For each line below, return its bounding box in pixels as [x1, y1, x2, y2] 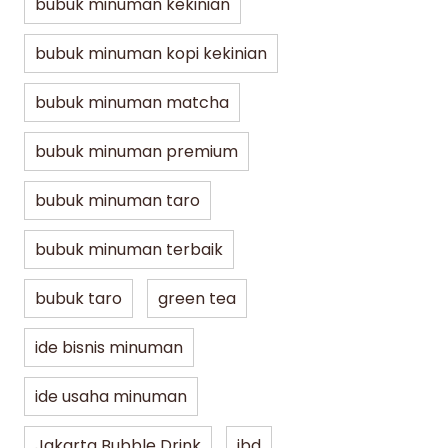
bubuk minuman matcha [35, 91, 229, 115]
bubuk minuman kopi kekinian [35, 42, 267, 66]
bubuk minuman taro [35, 189, 200, 213]
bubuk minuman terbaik [35, 238, 223, 262]
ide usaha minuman [35, 385, 187, 409]
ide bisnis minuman [35, 336, 183, 360]
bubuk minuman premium [35, 140, 238, 164]
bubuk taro [35, 287, 122, 311]
